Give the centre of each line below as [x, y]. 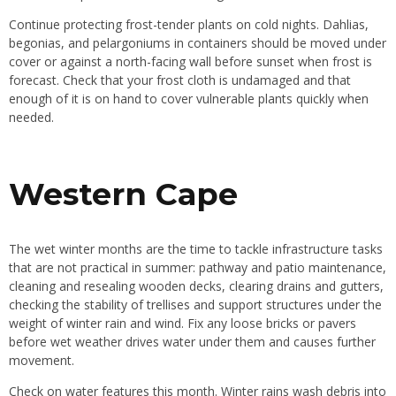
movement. [42, 361]
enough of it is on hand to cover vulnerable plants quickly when [189, 99]
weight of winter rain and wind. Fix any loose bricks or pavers [183, 324]
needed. [31, 118]
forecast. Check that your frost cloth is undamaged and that [180, 80]
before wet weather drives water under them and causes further [192, 342]
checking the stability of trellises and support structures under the [195, 305]
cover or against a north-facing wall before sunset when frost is [190, 62]
